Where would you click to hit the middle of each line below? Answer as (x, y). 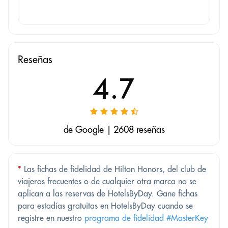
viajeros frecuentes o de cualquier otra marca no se (107, 181)
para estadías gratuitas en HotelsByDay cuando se (105, 205)
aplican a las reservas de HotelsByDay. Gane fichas (108, 193)
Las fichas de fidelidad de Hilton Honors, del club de (114, 169)
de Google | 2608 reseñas (114, 129)
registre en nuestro (51, 218)
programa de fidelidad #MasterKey (146, 218)
